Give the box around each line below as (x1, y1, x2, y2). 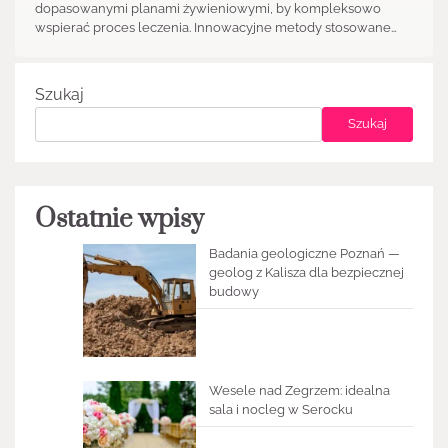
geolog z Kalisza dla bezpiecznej (208, 264, 404, 280)
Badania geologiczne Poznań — (208, 245, 400, 261)
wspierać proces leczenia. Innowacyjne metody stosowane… (35, 19, 397, 35)
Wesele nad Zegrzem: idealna (208, 383, 390, 399)
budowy (208, 283, 259, 299)
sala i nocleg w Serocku (208, 402, 353, 418)
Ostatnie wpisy (35, 202, 204, 236)
